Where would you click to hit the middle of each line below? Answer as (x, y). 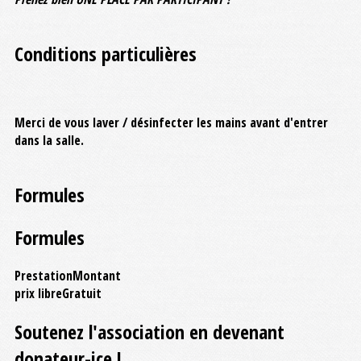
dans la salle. (49, 140)
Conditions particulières (106, 54)
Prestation (44, 275)
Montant (97, 275)
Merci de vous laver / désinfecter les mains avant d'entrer (171, 122)
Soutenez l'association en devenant (149, 331)
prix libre (38, 293)
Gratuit (82, 293)
